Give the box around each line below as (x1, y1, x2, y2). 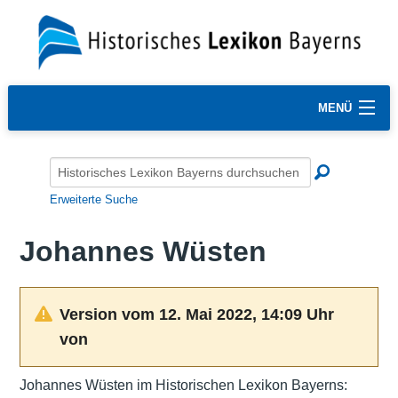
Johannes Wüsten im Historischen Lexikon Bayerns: (19, 377, 347, 393)
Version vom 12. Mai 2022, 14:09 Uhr (59, 305, 334, 323)
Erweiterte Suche (50, 192, 138, 206)
